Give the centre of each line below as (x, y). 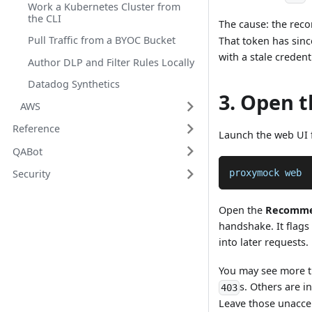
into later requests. (264, 242)
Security (31, 174)
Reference (36, 129)
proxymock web (265, 172)
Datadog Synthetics (73, 84)
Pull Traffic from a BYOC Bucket (101, 40)
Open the (242, 210)
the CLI (44, 19)
